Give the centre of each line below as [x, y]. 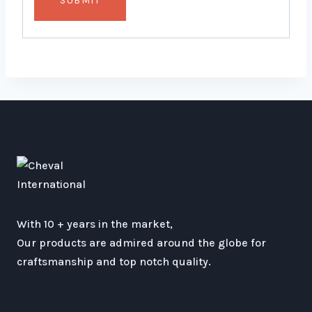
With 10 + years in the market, [95, 224]
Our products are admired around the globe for [141, 242]
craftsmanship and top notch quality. [114, 261]
